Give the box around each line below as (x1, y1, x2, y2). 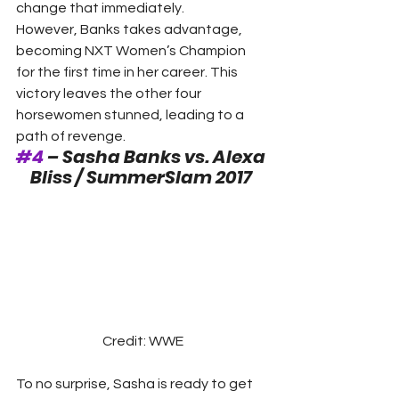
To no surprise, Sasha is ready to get (16, 376, 256, 391)
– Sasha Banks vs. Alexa (44, 143, 269, 169)
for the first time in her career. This (16, 64, 240, 79)
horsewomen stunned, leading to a (16, 107, 247, 122)
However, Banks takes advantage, (16, 21, 245, 37)
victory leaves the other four (16, 85, 204, 101)
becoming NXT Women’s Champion (16, 43, 248, 58)
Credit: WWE (102, 333, 183, 348)
